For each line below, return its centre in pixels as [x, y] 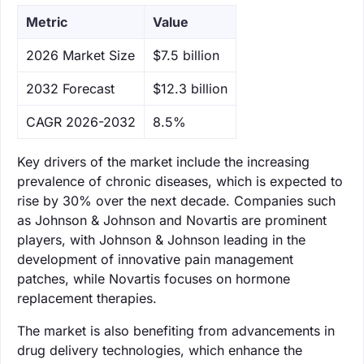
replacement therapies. [87, 298]
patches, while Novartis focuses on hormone [154, 278]
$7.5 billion [186, 55]
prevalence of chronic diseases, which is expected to [180, 181]
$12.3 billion [190, 88]
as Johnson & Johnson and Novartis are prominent [172, 220]
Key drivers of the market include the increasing [163, 161]
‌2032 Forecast [70, 88]
